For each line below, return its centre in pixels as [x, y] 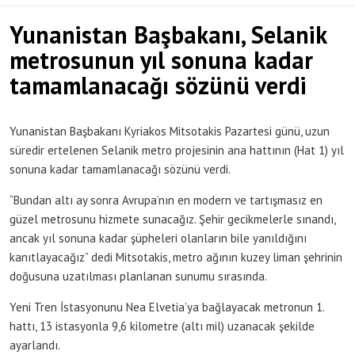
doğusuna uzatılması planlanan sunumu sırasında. [138, 277]
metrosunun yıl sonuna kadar [161, 60]
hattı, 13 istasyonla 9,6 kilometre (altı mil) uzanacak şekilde [162, 326]
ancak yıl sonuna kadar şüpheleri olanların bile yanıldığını [158, 239]
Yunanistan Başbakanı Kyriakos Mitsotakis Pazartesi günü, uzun [170, 132]
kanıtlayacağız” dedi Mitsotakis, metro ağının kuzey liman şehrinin [176, 258]
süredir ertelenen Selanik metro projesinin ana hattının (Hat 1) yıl [177, 151]
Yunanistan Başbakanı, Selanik [168, 35]
